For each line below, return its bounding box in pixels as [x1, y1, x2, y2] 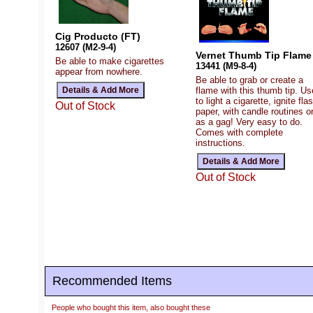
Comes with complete [195, 127, 283, 138]
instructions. [195, 138, 245, 148]
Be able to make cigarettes [55, 55, 164, 66]
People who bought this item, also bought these [52, 303, 210, 312]
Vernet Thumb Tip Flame [195, 50, 312, 61]
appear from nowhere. [55, 66, 143, 77]
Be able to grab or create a [195, 75, 303, 85]
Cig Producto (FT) [55, 30, 140, 42]
